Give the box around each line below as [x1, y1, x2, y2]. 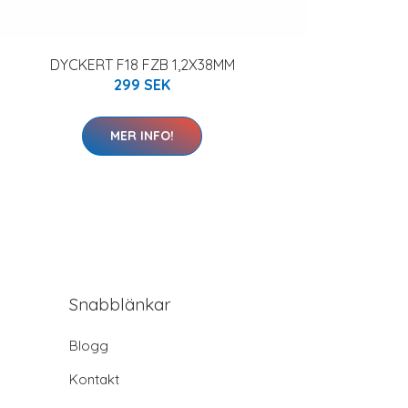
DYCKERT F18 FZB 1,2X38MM [49, 55, 235, 74]
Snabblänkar [69, 292, 171, 315]
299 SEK [114, 75, 170, 94]
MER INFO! [110, 127, 174, 144]
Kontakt [69, 370, 119, 388]
